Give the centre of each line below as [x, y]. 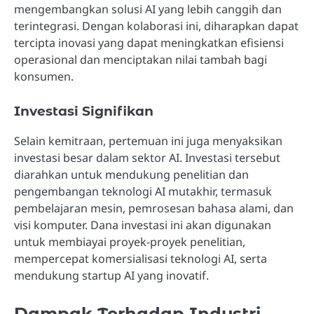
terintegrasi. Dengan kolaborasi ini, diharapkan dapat [156, 26]
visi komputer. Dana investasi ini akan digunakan [143, 225]
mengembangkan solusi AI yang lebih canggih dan [148, 9]
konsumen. [44, 77]
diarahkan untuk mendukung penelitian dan [131, 175]
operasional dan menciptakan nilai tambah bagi [141, 60]
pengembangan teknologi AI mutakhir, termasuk [143, 192]
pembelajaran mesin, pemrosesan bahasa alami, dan [154, 209]
